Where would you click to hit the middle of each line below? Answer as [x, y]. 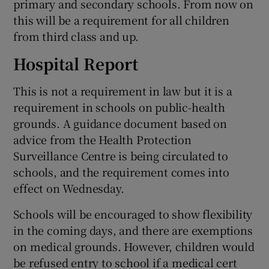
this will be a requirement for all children [121, 20]
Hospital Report [76, 63]
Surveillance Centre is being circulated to [121, 155]
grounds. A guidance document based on [120, 123]
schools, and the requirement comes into [121, 171]
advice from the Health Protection [102, 139]
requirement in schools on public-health [119, 107]
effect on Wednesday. [69, 188]
